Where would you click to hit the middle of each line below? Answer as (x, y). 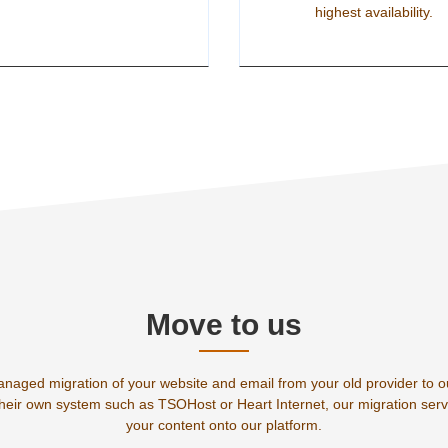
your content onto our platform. (224, 425)
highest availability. (374, 12)
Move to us (224, 324)
